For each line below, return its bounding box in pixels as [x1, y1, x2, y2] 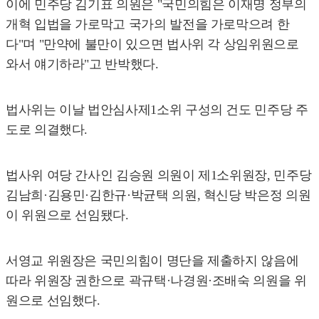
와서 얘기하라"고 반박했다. [6, 56, 159, 71]
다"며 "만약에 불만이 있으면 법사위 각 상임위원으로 [6, 36, 299, 51]
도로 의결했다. [6, 122, 88, 137]
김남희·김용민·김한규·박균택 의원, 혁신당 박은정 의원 [6, 187, 311, 202]
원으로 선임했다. [6, 293, 100, 308]
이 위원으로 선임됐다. [6, 207, 129, 222]
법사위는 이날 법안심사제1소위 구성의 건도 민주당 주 [6, 102, 308, 117]
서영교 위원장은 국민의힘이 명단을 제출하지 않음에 [6, 253, 299, 268]
